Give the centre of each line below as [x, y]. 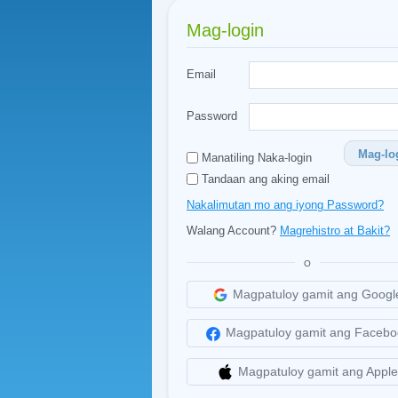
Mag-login [225, 30]
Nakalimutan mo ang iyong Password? [285, 205]
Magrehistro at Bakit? [335, 231]
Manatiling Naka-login [255, 158]
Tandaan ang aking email [264, 179]
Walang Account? [233, 231]
